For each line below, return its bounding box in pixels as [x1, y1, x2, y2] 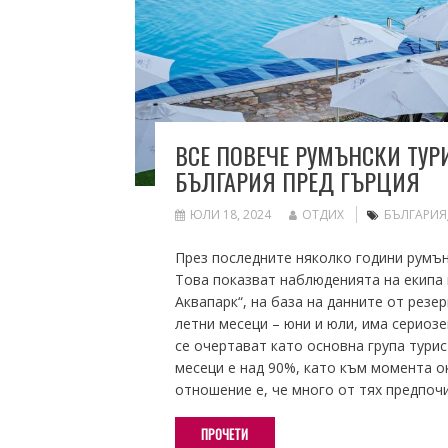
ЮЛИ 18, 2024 [189, 205, 271, 223]
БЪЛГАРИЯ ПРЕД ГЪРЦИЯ [174, 162, 420, 199]
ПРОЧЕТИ [201, 423, 248, 444]
